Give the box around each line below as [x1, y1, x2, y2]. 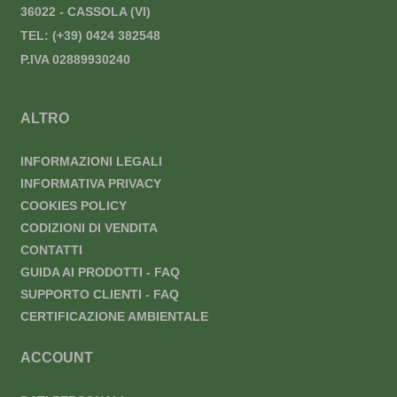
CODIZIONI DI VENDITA [19, 221, 158, 236]
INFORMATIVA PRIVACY [19, 176, 161, 191]
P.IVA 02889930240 [19, 52, 130, 67]
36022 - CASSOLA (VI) [19, 4, 151, 19]
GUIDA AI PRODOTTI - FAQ [19, 265, 180, 280]
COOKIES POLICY [19, 198, 127, 214]
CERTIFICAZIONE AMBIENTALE [19, 309, 208, 324]
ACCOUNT [19, 350, 93, 366]
